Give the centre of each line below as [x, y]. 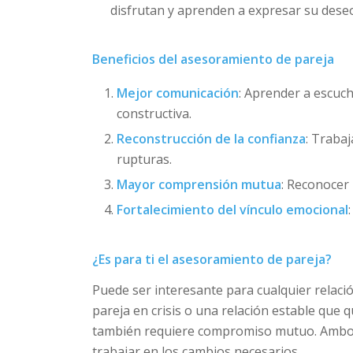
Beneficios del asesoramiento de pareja [214, 59]
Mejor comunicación [178, 93]
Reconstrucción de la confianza [212, 138]
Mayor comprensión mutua [199, 184]
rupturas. [145, 159]
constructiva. [154, 113]
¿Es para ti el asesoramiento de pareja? [212, 259]
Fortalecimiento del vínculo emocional [233, 209]
